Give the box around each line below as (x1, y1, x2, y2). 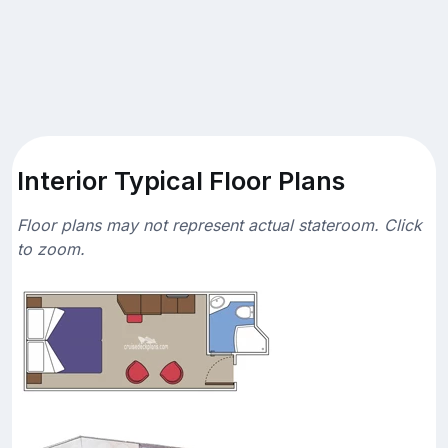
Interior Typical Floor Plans (17, 165, 345, 196)
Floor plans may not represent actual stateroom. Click (17, 214, 422, 235)
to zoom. (17, 238, 85, 259)
